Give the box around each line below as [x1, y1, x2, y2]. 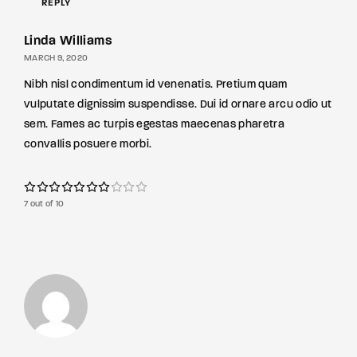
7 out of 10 [24, 200, 65, 209]
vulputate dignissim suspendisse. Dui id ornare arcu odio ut [24, 99, 332, 111]
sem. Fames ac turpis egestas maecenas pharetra [24, 119, 285, 131]
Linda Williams [24, 35, 112, 48]
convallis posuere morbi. [24, 139, 152, 151]
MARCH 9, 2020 [24, 54, 88, 63]
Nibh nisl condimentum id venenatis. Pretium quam [24, 79, 288, 91]
